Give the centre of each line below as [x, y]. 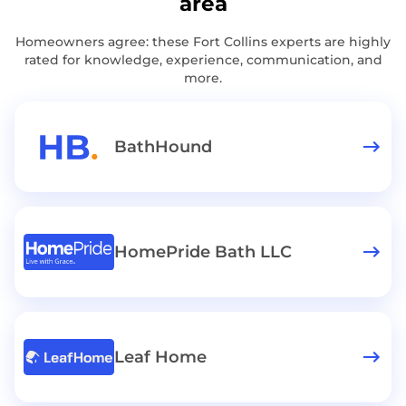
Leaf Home [160, 357]
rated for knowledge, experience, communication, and [203, 60]
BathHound [163, 147]
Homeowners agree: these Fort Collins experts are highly [203, 42]
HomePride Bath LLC [203, 252]
